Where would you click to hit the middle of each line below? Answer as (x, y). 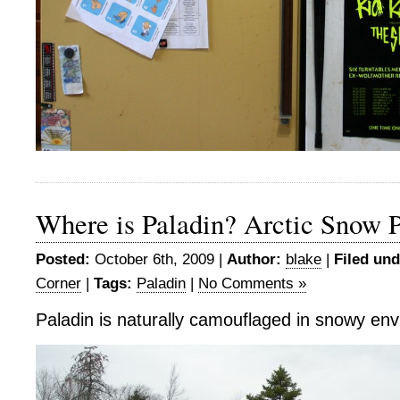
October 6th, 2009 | (158, 259)
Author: (254, 259)
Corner (58, 283)
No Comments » (252, 283)
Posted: (63, 259)
